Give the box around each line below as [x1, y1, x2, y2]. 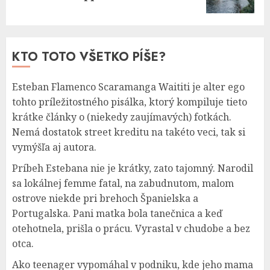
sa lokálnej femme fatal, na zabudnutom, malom [12, 177, 234, 190]
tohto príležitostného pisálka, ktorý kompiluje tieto [12, 95, 247, 108]
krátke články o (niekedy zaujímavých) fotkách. [12, 110, 231, 124]
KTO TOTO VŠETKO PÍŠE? [12, 48, 166, 66]
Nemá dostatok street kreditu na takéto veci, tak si [12, 125, 245, 139]
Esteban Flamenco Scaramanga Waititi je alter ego [12, 80, 245, 93]
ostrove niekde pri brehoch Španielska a [12, 192, 198, 205]
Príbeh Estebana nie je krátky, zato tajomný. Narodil [12, 162, 253, 175]
